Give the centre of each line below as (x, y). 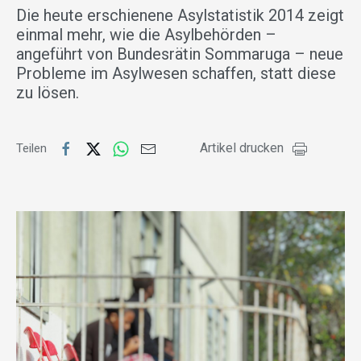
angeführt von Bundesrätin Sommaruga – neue (180, 54)
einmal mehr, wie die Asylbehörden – (146, 35)
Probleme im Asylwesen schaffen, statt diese (176, 74)
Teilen (33, 149)
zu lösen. (48, 93)
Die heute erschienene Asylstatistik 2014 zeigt (180, 16)
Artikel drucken (242, 148)
